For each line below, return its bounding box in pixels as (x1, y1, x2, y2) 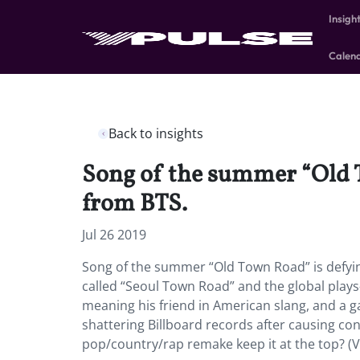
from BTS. (82, 187, 187, 221)
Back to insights (108, 125, 203, 142)
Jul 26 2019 (82, 226, 146, 243)
